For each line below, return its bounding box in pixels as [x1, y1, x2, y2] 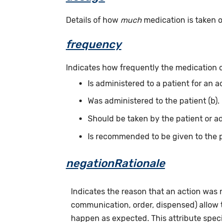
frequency [65, 38, 121, 52]
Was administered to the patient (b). [88, 96, 220, 106]
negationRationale [65, 156, 165, 170]
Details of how [65, 15, 120, 25]
